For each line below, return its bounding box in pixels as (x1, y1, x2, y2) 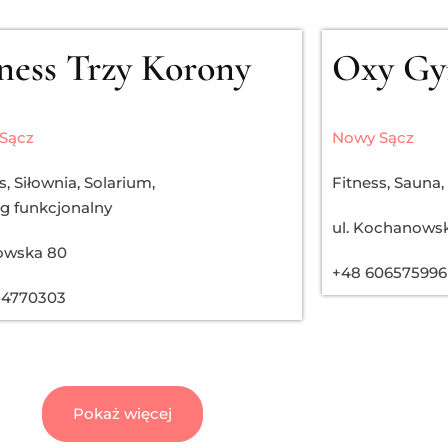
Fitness (332, 172, 387, 192)
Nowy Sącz (332, 127, 414, 147)
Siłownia (14, 172, 77, 192)
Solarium (84, 172, 152, 192)
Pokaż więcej (72, 403, 172, 423)
